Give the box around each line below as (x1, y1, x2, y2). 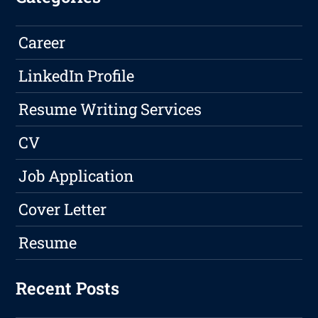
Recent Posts (16, 277, 120, 300)
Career (18, 32, 66, 53)
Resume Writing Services (18, 99, 202, 120)
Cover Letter (18, 199, 107, 220)
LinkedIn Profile (18, 65, 135, 87)
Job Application (18, 165, 134, 187)
